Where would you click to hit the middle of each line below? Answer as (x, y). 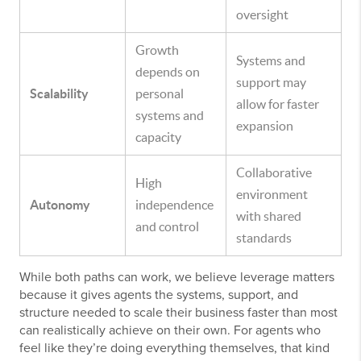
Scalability (59, 94)
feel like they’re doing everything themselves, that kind (174, 349)
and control (167, 227)
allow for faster (278, 104)
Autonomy (60, 205)
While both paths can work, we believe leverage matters (177, 278)
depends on (168, 72)
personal (160, 94)
